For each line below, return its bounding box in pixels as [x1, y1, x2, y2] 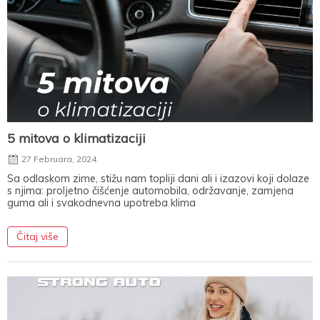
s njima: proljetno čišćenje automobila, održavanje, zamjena [7, 184, 294, 197]
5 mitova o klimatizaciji [7, 129, 146, 146]
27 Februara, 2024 [21, 153, 96, 164]
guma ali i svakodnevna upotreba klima [7, 196, 196, 209]
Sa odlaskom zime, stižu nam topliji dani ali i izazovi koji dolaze [7, 171, 309, 185]
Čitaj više [16, 229, 59, 243]
